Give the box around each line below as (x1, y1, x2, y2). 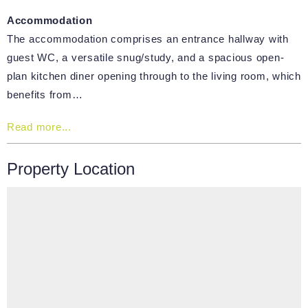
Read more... (6, 120, 71, 133)
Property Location (6, 159, 135, 178)
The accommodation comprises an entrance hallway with (6, 32, 289, 45)
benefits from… (6, 88, 83, 100)
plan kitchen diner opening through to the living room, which (6, 69, 301, 82)
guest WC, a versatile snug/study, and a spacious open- (6, 51, 285, 63)
